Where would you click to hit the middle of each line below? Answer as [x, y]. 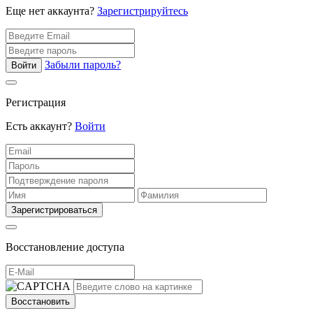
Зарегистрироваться [54, 210]
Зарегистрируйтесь [143, 11]
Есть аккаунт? [40, 126]
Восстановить [41, 302]
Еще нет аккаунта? [51, 11]
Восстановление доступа [65, 247]
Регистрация [36, 103]
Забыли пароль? [83, 65]
